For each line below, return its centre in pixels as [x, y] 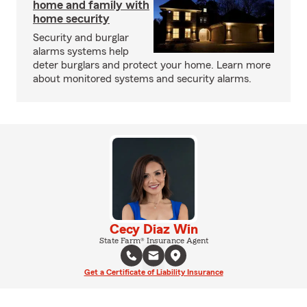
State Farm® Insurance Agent [153, 241]
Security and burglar [81, 38]
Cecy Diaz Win [153, 230]
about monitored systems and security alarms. [142, 79]
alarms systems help [81, 51]
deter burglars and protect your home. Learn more [152, 65]
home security [71, 19]
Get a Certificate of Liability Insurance [153, 272]
